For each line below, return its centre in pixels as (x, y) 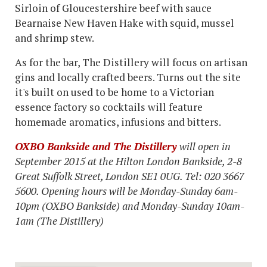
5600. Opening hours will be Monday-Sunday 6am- (126, 191)
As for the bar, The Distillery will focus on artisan (131, 62)
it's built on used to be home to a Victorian (114, 92)
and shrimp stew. (55, 38)
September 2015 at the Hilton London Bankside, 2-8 (128, 161)
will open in (204, 146)
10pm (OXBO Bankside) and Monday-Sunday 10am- (130, 206)
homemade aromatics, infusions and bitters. (118, 122)
